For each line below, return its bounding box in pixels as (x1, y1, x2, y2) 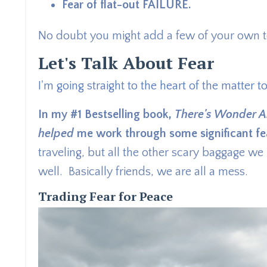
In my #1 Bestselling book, (38, 108, 175, 122)
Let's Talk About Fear (38, 52, 214, 74)
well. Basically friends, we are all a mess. (38, 165, 248, 179)
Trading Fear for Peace (38, 188, 173, 205)
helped (38, 127, 74, 141)
